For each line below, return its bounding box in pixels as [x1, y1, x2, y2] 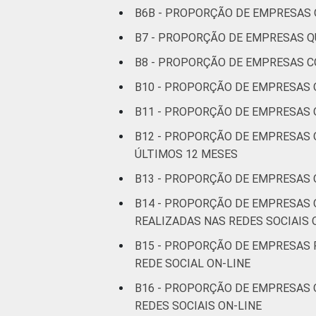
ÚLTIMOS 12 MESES [135, 147, 238, 162]
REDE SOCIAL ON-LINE [135, 257, 250, 271]
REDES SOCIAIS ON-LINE [135, 299, 265, 313]
